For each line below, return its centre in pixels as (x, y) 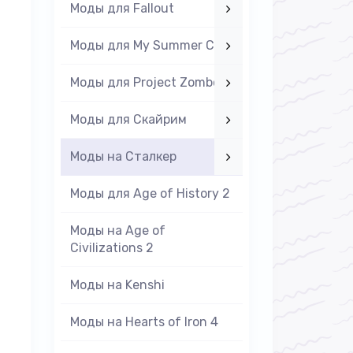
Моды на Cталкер (123, 156)
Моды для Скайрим (128, 119)
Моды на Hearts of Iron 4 (144, 322)
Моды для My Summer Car (148, 45)
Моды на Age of (117, 230)
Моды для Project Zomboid (150, 82)
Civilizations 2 (111, 248)
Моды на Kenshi (117, 285)
